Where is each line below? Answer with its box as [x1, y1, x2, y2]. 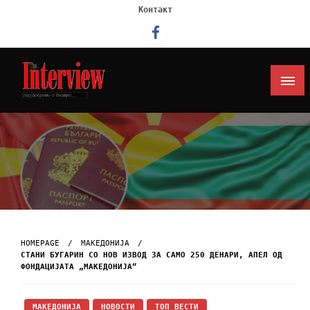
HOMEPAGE [21, 238, 60, 248]
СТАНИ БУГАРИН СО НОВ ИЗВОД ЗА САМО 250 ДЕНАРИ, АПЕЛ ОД [21, 250, 282, 259]
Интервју [14, 109, 86, 127]
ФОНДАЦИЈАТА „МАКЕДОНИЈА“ [21, 262, 137, 271]
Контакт [138, 5, 172, 15]
